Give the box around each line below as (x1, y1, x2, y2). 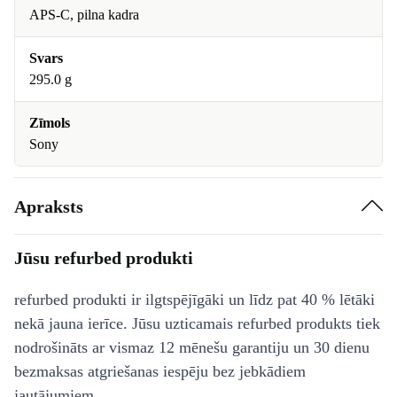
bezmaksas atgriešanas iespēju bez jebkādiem (14, 362, 306, 380)
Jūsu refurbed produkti (14, 248, 193, 268)
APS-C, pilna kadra (29, 7, 139, 22)
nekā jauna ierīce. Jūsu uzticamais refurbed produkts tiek (14, 315, 380, 332)
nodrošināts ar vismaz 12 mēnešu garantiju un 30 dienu (14, 339, 370, 356)
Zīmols (29, 115, 70, 130)
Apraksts (14, 196, 83, 216)
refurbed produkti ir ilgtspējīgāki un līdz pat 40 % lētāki (14, 291, 375, 308)
